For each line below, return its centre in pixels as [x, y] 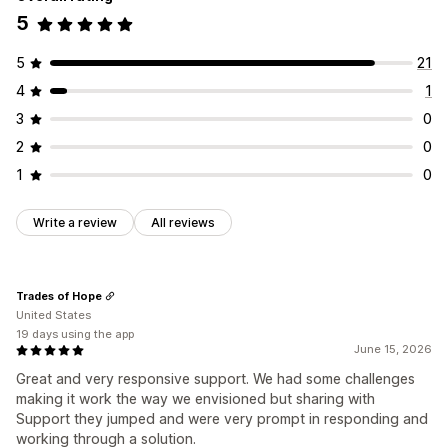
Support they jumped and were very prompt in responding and [222, 419]
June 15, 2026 [393, 349]
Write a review [75, 223]
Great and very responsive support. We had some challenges [215, 379]
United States [53, 315]
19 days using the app [75, 334]
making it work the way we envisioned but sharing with [195, 399]
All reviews [183, 223]
